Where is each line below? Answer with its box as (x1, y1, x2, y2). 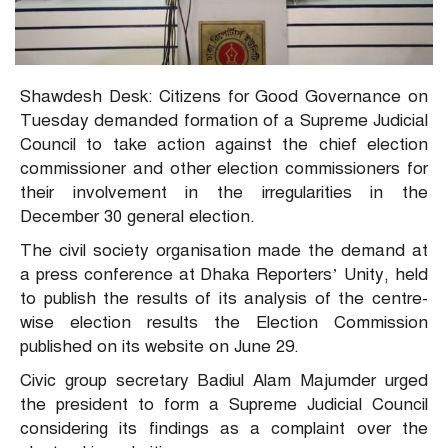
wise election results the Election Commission (20, 312, 428, 334)
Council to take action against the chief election (20, 134, 428, 156)
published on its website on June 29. (20, 336, 299, 358)
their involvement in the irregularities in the (20, 182, 428, 204)
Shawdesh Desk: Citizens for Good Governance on (20, 86, 428, 108)
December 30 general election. (20, 206, 255, 228)
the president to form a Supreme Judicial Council (20, 394, 428, 416)
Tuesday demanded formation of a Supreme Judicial (20, 110, 428, 132)
